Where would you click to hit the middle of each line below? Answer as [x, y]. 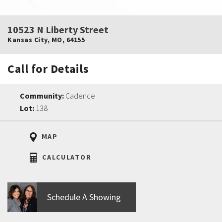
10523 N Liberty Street [58, 30]
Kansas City [28, 40]
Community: [43, 96]
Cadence [80, 96]
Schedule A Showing [84, 197]
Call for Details [48, 69]
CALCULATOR [66, 157]
